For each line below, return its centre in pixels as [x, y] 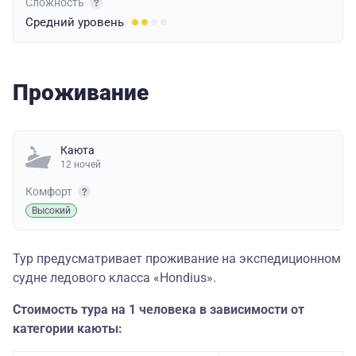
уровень [101, 23]
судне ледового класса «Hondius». [114, 278]
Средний [52, 23]
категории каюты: [68, 329]
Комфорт [50, 192]
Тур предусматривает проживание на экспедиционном [177, 259]
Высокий [51, 211]
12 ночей [81, 165]
